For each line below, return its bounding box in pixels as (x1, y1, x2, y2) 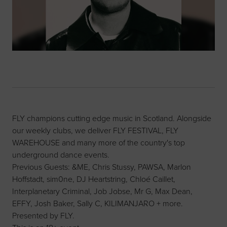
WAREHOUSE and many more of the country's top (12, 137, 185, 148)
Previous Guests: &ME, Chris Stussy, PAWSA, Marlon (12, 161, 191, 173)
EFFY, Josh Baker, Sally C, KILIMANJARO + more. (12, 198, 183, 209)
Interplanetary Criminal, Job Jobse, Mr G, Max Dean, (12, 185, 193, 197)
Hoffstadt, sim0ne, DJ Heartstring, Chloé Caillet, (12, 173, 175, 185)
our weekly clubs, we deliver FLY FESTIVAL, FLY (12, 125, 178, 136)
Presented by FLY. (12, 210, 74, 221)
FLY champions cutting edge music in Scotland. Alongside (12, 112, 211, 124)
